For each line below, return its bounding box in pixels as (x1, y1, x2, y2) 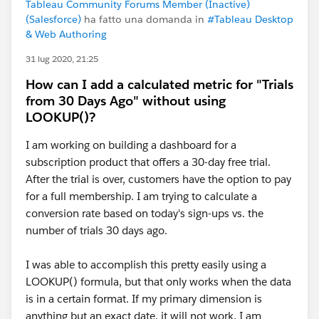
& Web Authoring (26, 28, 107, 41)
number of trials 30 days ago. (26, 224, 167, 237)
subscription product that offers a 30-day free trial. (26, 155, 271, 169)
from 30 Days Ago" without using (26, 93, 226, 109)
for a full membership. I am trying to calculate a (26, 189, 257, 203)
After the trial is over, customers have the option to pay (26, 172, 291, 186)
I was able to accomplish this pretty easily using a (26, 258, 266, 271)
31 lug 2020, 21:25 (26, 53, 98, 65)
